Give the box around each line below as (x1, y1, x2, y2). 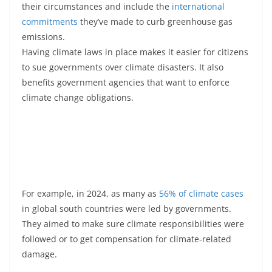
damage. (22, 248, 57, 260)
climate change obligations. (22, 91, 134, 103)
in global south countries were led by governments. (22, 202, 231, 214)
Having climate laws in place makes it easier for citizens (22, 46, 248, 58)
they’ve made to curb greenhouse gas (78, 15, 233, 27)
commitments (22, 15, 78, 27)
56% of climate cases (159, 187, 243, 199)
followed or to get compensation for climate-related (22, 233, 231, 245)
